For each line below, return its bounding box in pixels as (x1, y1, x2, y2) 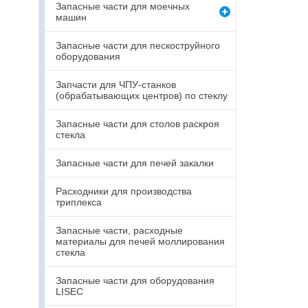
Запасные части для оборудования (56, 275, 214, 286)
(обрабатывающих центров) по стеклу (56, 90, 228, 101)
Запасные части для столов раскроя (56, 118, 219, 129)
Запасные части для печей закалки (56, 157, 214, 168)
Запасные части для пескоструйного (56, 40, 220, 51)
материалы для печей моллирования (56, 236, 225, 247)
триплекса (56, 197, 102, 208)
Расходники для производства (56, 186, 192, 197)
